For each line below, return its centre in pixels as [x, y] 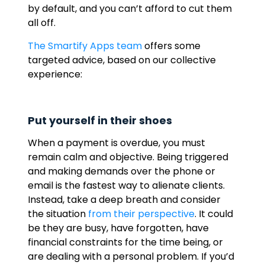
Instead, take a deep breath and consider [124, 200]
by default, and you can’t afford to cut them [130, 9]
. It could [214, 214]
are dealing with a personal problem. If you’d [131, 256]
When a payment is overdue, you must [116, 143]
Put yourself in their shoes [100, 120]
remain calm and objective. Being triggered [128, 157]
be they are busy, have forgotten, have [118, 228]
